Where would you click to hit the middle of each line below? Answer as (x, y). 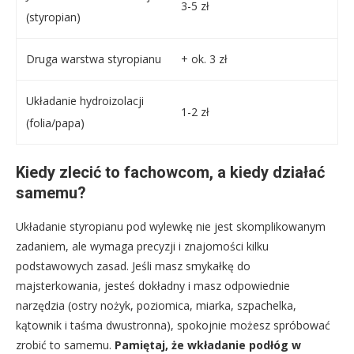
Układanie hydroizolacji (85, 101)
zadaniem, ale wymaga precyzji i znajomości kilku (142, 247)
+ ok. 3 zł (204, 59)
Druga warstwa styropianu (94, 59)
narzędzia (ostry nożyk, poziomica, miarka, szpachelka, (156, 306)
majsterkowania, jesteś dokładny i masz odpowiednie (153, 286)
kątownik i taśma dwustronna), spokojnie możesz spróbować (173, 326)
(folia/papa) (55, 123)
